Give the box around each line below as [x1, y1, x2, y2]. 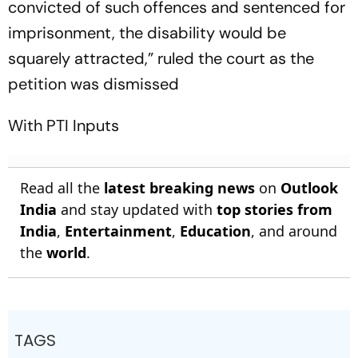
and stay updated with [57, 199, 217, 219]
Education [180, 221, 251, 241]
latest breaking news [104, 177, 255, 197]
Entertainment [65, 221, 172, 241]
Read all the [20, 177, 104, 197]
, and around [251, 221, 337, 241]
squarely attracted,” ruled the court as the [8, 47, 314, 69]
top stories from [217, 199, 332, 219]
